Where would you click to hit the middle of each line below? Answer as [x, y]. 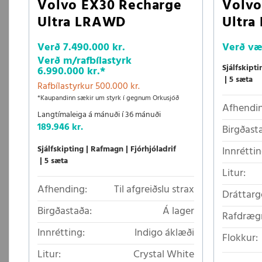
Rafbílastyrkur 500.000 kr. [89, 86]
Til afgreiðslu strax [154, 189]
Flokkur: [240, 238]
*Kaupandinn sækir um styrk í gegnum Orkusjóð [108, 98]
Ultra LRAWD [82, 23]
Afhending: [62, 189]
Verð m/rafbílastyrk [85, 61]
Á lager [178, 211]
